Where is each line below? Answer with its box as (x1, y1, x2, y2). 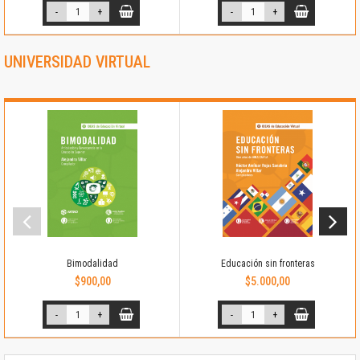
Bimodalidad (67, 258, 118, 270)
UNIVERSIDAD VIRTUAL (4, 52, 150, 72)
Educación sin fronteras (220, 258, 315, 270)
